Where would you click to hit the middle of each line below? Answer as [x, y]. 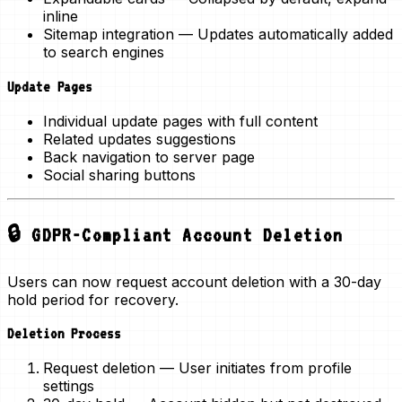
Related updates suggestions [140, 139]
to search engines [104, 52]
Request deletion [99, 368]
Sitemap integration [109, 35]
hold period [46, 299]
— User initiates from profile [253, 368]
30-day [358, 281]
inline [61, 17]
